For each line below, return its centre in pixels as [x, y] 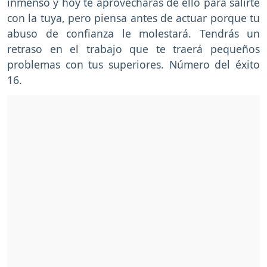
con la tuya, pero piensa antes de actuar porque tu [133, 18]
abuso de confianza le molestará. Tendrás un [133, 34]
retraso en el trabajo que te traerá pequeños [133, 49]
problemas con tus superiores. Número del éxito [133, 65]
